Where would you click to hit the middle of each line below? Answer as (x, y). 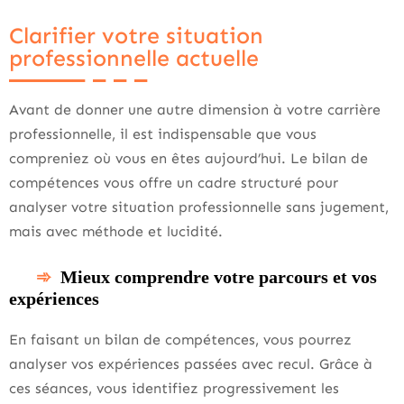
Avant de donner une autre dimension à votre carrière (195, 109)
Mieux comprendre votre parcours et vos (219, 276)
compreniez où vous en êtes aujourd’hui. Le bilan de (188, 158)
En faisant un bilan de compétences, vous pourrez (180, 339)
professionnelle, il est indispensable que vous (163, 133)
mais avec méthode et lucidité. (116, 231)
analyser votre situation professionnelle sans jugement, (199, 207)
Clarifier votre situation (136, 36)
